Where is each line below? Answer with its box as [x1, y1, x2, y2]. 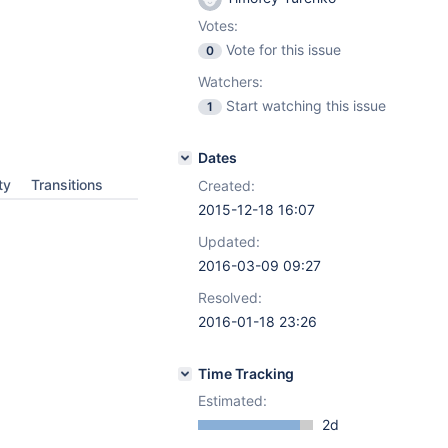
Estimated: [198, 392, 267, 409]
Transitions [31, 176, 103, 193]
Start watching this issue [226, 97, 386, 114]
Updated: [198, 233, 260, 250]
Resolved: [198, 289, 262, 306]
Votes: [198, 17, 238, 34]
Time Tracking [198, 365, 295, 382]
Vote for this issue [226, 41, 341, 58]
